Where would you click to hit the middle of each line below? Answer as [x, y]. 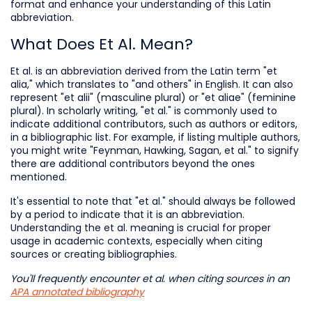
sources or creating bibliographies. [94, 254]
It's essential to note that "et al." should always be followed [153, 201]
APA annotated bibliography [77, 291]
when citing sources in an [227, 278]
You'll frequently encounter [76, 278]
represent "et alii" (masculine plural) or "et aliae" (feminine [153, 97]
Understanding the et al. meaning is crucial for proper [141, 227]
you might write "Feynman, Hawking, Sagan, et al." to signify [155, 150]
